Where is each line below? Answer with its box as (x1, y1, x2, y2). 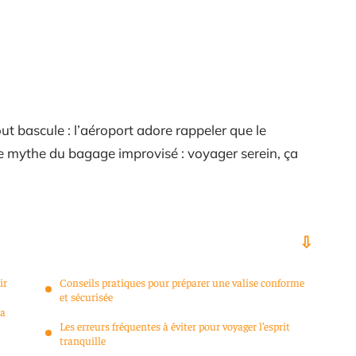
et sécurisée (60, 289, 113, 304)
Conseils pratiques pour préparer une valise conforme (60, 275, 304, 289)
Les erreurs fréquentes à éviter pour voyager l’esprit (60, 319, 290, 333)
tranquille (60, 333, 106, 347)
